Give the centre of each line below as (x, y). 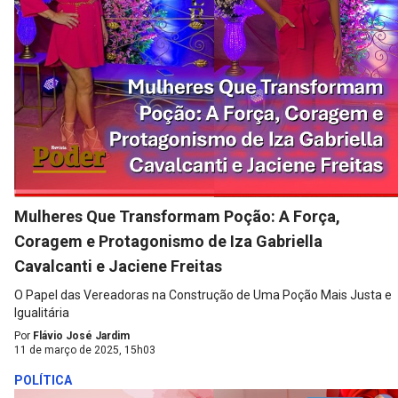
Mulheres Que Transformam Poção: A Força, (177, 217)
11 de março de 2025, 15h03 (85, 350)
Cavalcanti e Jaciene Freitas (118, 267)
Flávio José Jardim (81, 336)
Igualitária (42, 313)
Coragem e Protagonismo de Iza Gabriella (168, 242)
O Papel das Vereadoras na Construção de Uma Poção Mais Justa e (203, 295)
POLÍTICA (43, 381)
